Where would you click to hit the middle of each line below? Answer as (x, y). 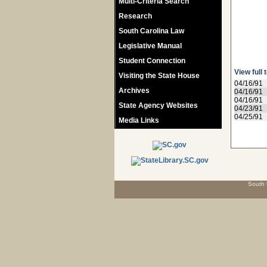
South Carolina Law (151, 31)
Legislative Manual (150, 46)
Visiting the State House (159, 76)
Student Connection (152, 61)
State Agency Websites (158, 105)
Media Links (139, 120)
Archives (134, 91)
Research (135, 16)
